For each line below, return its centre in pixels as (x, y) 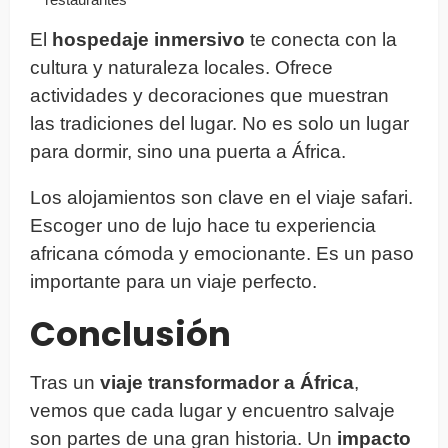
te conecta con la (321, 39)
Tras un (65, 382)
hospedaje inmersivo (148, 39)
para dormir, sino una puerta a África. (188, 151)
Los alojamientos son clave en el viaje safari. (221, 197)
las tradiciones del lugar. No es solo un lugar (219, 123)
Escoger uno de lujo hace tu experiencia (203, 225)
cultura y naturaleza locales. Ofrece (181, 67)
